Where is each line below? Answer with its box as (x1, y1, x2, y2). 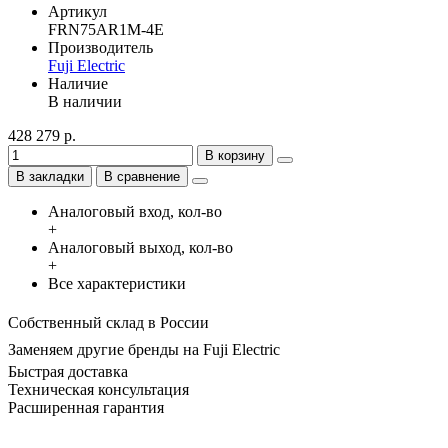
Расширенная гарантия (8, 398, 164, 416)
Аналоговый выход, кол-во (48, 238, 233, 256)
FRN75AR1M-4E (48, 20, 164, 38)
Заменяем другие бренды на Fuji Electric (8, 340, 280, 358)
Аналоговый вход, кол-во (48, 202, 222, 220)
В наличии (48, 92, 122, 110)
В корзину (205, 147, 265, 163)
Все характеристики (48, 274, 186, 292)
